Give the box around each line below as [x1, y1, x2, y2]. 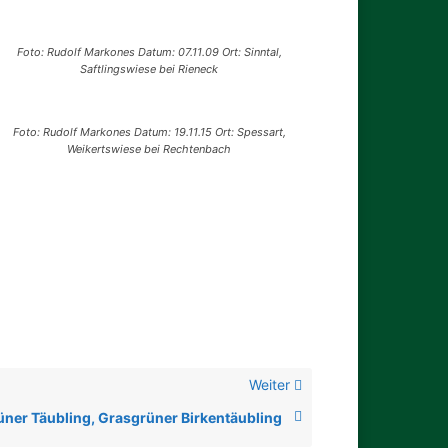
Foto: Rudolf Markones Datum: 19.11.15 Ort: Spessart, [12, 125, 286, 140]
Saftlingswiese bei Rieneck [80, 62, 219, 77]
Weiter [249, 376, 294, 394]
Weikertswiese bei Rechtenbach [67, 142, 232, 157]
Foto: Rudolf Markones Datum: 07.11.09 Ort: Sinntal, [16, 45, 282, 60]
